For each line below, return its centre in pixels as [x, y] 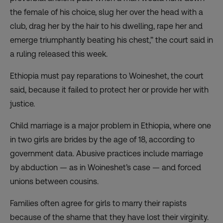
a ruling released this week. [59, 54]
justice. [22, 104]
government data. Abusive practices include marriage [107, 153]
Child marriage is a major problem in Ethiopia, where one [111, 125]
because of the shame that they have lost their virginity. [109, 217]
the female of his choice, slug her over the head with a [107, 12]
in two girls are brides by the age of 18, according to [102, 139]
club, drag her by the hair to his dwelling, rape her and [106, 26]
